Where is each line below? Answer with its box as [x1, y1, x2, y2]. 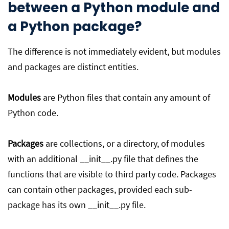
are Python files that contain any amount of [41, 91, 210, 103]
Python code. [8, 107, 58, 119]
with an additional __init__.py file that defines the [8, 153, 198, 165]
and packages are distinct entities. [8, 61, 139, 73]
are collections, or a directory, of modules [43, 138, 205, 149]
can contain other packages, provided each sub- [8, 184, 192, 195]
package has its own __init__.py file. [8, 199, 146, 211]
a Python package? [8, 17, 142, 36]
